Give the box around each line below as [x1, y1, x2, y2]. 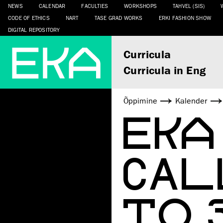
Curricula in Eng [123, 63, 206, 76]
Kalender [175, 96, 208, 106]
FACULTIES [81, 2, 109, 9]
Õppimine [123, 96, 157, 106]
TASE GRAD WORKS [94, 14, 143, 21]
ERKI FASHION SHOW [158, 14, 212, 21]
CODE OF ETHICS [8, 14, 50, 21]
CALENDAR [38, 2, 66, 9]
